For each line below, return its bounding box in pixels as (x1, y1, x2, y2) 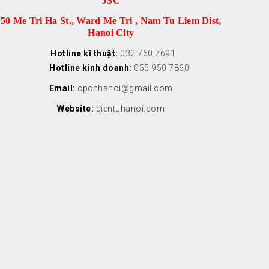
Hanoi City (88, 27, 134, 38)
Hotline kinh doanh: (32, 62, 132, 73)
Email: (49, 83, 76, 93)
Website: (57, 103, 94, 113)
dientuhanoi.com (95, 103, 165, 113)
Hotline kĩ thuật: (46, 48, 118, 58)
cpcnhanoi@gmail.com (77, 83, 173, 93)
